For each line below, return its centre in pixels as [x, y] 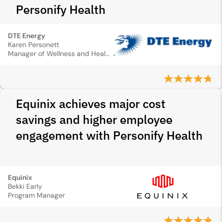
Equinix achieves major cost [91, 104]
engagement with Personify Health [109, 135]
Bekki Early [25, 186]
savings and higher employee [94, 119]
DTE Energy [27, 36]
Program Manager [36, 195]
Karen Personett [33, 45]
